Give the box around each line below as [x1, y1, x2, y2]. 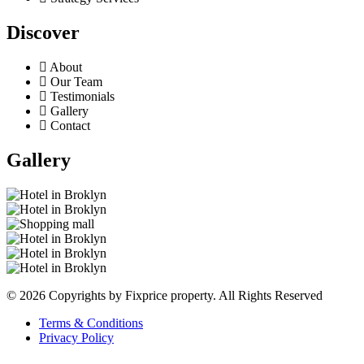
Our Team [50, 75, 102, 89]
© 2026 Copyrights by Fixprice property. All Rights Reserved [6, 288, 323, 302]
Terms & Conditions [39, 316, 143, 330]
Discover [6, 22, 80, 44]
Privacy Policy [39, 331, 114, 344]
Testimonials [50, 89, 115, 104]
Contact [50, 119, 90, 133]
